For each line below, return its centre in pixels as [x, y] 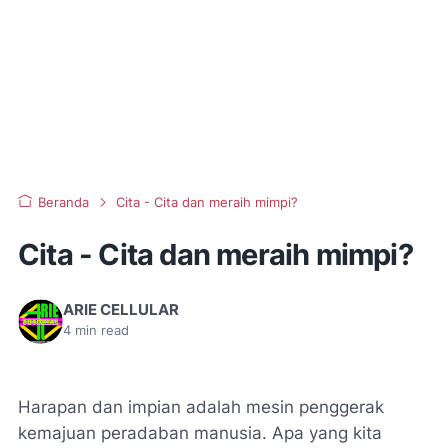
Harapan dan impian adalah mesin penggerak [201, 407]
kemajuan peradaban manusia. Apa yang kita [200, 433]
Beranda [63, 202]
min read [100, 330]
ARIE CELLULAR [121, 310]
